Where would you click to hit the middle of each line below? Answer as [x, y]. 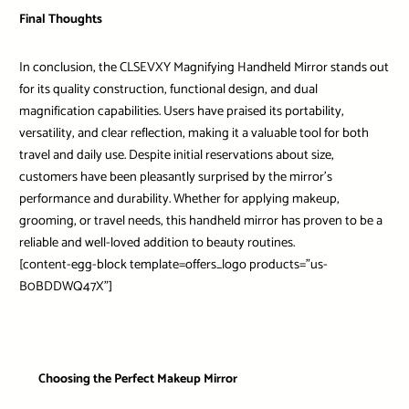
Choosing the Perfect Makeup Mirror [137, 380]
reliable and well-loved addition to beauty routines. [157, 243]
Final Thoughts [60, 20]
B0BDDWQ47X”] [65, 287]
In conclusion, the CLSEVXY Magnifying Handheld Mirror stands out [204, 68]
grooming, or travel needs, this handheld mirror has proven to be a [200, 221]
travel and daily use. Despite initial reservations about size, [176, 156]
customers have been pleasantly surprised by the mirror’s [175, 178]
